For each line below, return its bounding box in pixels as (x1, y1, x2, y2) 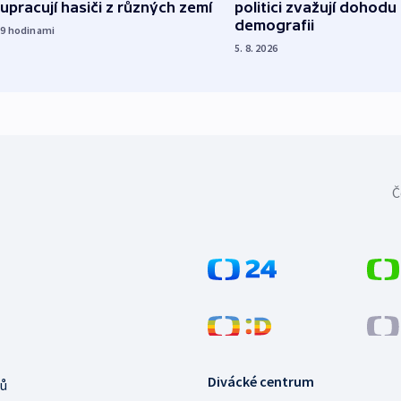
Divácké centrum (208, 372, 314, 391)
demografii (235, 17, 314, 34)
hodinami (7, 23, 55, 38)
